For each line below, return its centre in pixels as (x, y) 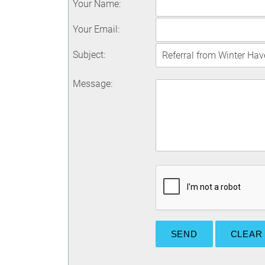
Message (91, 84)
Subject (88, 55)
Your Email (95, 29)
